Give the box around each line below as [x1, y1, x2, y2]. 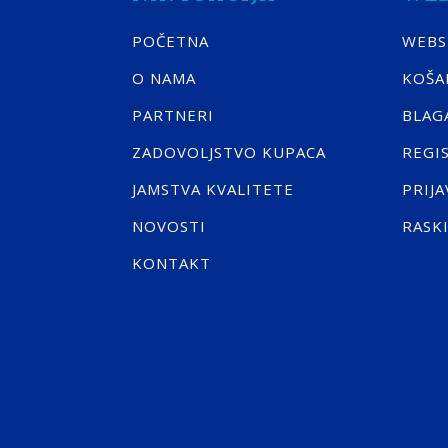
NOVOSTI [132, 216, 206, 236]
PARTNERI [132, 105, 214, 125]
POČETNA [132, 31, 209, 51]
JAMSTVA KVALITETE [132, 179, 294, 199]
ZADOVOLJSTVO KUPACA [132, 142, 326, 162]
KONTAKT [132, 253, 211, 273]
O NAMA [132, 68, 196, 88]
